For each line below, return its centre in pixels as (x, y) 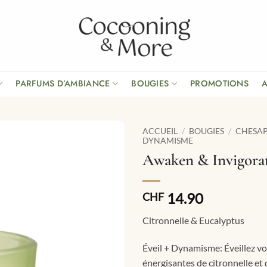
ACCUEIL (160, 131)
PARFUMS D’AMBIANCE (63, 83)
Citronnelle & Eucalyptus (193, 220)
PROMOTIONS (220, 83)
